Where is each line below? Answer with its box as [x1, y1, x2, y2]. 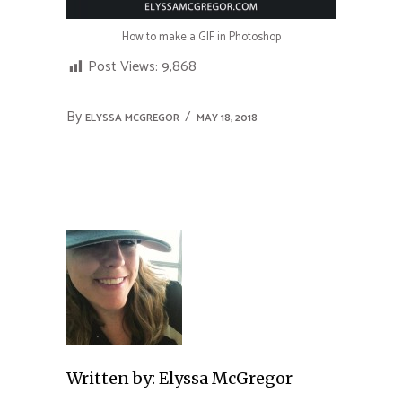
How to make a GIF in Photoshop [121, 28, 281, 48]
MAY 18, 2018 [197, 109, 258, 127]
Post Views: [88, 55, 158, 80]
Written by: [66, 368, 155, 389]
